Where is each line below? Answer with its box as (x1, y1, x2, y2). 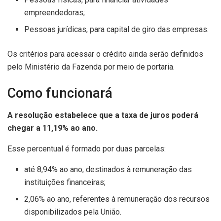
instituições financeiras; (24, 177, 106, 187)
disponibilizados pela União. (24, 207, 122, 217)
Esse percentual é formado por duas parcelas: (7, 144, 166, 153)
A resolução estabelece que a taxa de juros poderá (7, 110, 198, 120)
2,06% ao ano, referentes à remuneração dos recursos (24, 194, 210, 204)
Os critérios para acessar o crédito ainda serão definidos (7, 49, 203, 59)
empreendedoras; (24, 7, 85, 17)
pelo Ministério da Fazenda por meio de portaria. (7, 62, 175, 72)
